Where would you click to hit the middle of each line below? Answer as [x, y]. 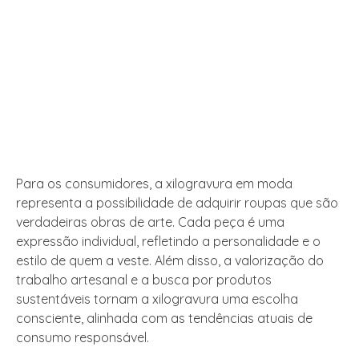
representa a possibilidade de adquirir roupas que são [177, 203]
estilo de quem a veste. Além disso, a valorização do [170, 261]
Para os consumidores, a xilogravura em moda [154, 184]
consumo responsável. [83, 338]
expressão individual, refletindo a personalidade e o [168, 242]
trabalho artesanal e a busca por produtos [144, 280]
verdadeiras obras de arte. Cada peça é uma [150, 222]
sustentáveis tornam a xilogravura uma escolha [157, 299]
